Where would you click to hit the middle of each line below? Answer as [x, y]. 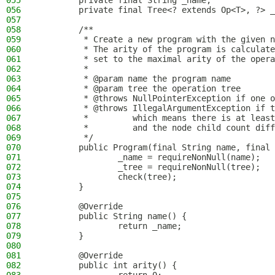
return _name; [110, 226]
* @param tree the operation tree [140, 88]
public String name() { [113, 216]
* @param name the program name [135, 79]
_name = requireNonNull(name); [150, 157]
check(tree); [108, 177]
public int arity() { [108, 265]
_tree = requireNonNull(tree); [150, 167]
